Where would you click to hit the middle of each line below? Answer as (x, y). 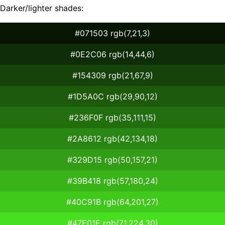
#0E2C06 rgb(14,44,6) (113, 54)
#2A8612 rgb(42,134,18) (113, 138)
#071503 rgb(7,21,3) (113, 33)
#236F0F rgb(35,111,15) (113, 117)
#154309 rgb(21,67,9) (113, 75)
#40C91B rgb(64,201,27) (113, 202)
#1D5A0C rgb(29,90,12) (113, 96)
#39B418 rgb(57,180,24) (113, 181)
